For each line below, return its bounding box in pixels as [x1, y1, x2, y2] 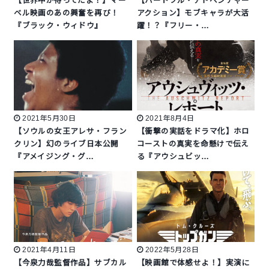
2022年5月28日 [145, 245, 199, 254]
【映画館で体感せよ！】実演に [137, 258, 250, 267]
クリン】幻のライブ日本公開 [14, 140, 119, 149]
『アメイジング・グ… [14, 153, 94, 162]
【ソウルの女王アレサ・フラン [14, 127, 127, 136]
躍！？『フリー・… [137, 22, 210, 31]
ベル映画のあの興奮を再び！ [14, 9, 119, 18]
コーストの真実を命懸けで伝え [137, 140, 249, 149]
